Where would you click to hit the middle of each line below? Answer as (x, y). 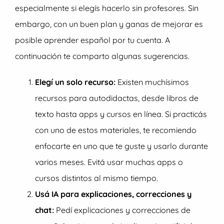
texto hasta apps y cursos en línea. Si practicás (121, 114)
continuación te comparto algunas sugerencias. (102, 56)
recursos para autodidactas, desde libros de (117, 98)
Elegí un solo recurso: (76, 82)
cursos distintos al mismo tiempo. (96, 178)
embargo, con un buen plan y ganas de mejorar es (109, 24)
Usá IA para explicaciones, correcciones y (113, 194)
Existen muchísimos (153, 82)
